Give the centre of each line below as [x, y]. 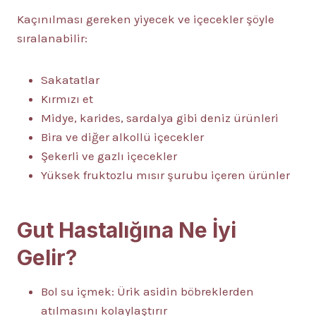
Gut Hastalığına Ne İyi [127, 230]
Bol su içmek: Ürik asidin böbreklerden [147, 292]
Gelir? [47, 258]
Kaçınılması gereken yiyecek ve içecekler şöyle [146, 19]
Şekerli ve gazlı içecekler [109, 156]
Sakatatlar [70, 80]
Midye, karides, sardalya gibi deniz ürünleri [160, 118]
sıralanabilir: [52, 38]
